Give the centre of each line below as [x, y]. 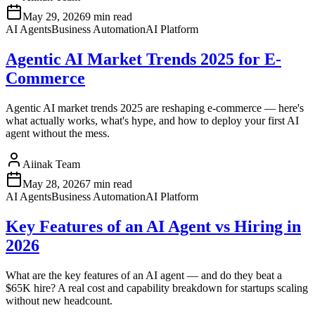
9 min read [109, 17]
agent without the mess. [58, 134]
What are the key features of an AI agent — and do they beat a [144, 275]
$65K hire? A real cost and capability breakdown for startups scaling [157, 288]
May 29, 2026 [54, 17]
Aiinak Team [51, 165]
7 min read [109, 184]
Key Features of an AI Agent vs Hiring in [153, 226]
